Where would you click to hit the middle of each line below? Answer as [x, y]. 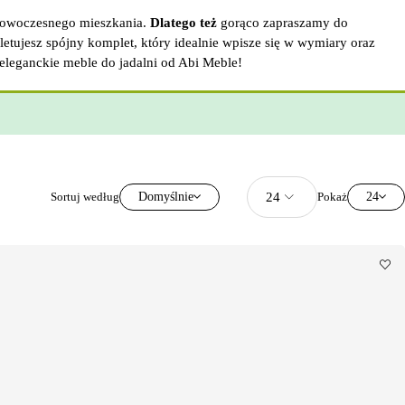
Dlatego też [184, 23]
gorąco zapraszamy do [283, 23]
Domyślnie [166, 197]
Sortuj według [85, 197]
